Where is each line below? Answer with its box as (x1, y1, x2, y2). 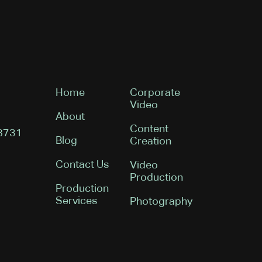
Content (129, 124, 168, 135)
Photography (129, 196, 192, 207)
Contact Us (55, 160, 109, 170)
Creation (129, 136, 171, 147)
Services (55, 196, 97, 206)
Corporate (129, 88, 180, 98)
